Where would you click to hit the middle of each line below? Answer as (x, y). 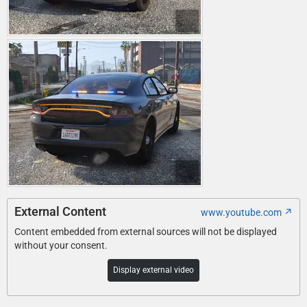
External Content (60, 212)
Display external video (153, 270)
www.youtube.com (241, 213)
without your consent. (61, 246)
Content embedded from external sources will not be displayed (146, 232)
